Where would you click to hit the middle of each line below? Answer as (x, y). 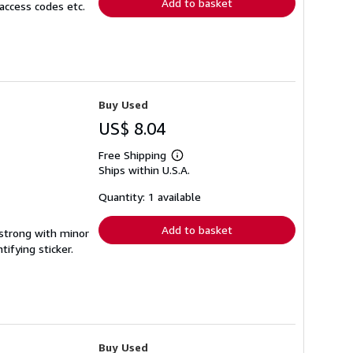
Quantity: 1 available (150, 197)
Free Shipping (132, 155)
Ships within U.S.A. (144, 170)
